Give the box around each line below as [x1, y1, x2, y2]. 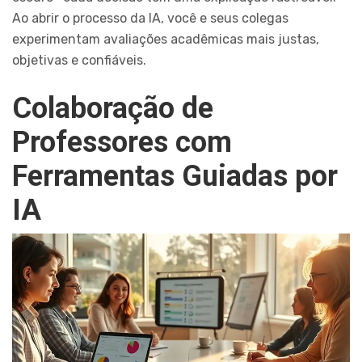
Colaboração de [12, 91, 213, 126]
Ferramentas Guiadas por [12, 159, 338, 194]
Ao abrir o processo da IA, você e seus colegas [12, 11, 288, 27]
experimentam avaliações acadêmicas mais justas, [12, 32, 319, 48]
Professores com [12, 125, 232, 160]
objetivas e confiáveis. [12, 53, 146, 69]
